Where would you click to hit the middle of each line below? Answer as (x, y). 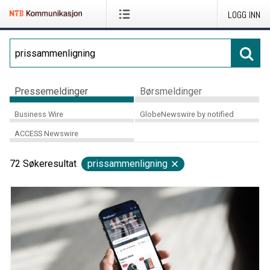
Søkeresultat (50, 164)
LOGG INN (244, 15)
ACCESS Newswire (46, 134)
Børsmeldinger (171, 91)
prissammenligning (127, 164)
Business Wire (39, 114)
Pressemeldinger (51, 91)
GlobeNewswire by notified (187, 114)
